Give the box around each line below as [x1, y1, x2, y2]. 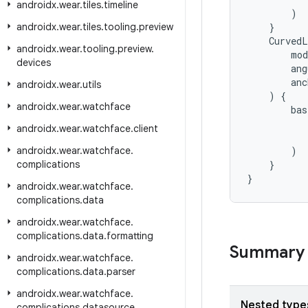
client [133, 122, 158, 135]
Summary [230, 242, 305, 263]
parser [107, 265, 135, 278]
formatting [107, 230, 153, 242]
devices [16, 56, 51, 69]
